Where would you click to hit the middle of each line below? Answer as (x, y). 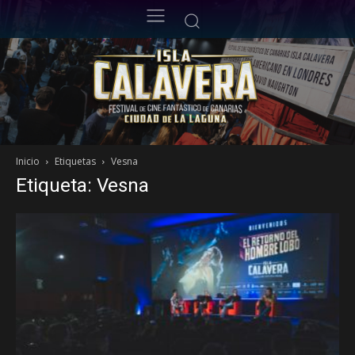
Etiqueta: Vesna (82, 186)
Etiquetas (75, 162)
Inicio (28, 162)
